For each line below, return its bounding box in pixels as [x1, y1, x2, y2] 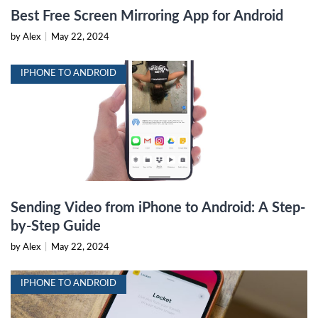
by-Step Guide [11, 219, 101, 234]
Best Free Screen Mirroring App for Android [11, 9, 283, 23]
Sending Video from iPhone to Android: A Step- [11, 200, 305, 215]
